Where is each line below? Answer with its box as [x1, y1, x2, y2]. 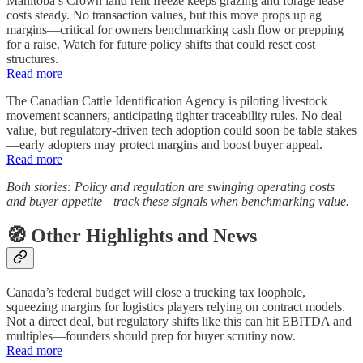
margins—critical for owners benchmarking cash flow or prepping [6, 22, 344, 36]
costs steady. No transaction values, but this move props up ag [6, 7, 322, 22]
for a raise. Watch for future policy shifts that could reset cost [6, 36, 315, 51]
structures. [6, 51, 58, 66]
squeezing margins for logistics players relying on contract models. [6, 299, 345, 314]
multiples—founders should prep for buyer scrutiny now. [6, 328, 296, 343]
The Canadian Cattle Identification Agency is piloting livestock [6, 93, 327, 108]
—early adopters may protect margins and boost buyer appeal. [6, 137, 322, 152]
